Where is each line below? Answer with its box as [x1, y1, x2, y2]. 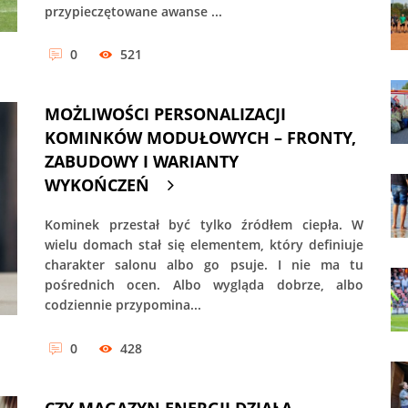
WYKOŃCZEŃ [45, 174, 149, 197]
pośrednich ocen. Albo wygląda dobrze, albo [45, 276, 363, 294]
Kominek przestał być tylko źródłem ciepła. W [45, 216, 363, 234]
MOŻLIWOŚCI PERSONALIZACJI [45, 103, 286, 126]
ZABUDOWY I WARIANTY [45, 150, 239, 173]
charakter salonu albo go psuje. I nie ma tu [45, 256, 363, 274]
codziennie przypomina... [45, 296, 201, 314]
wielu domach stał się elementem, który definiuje [45, 236, 363, 254]
